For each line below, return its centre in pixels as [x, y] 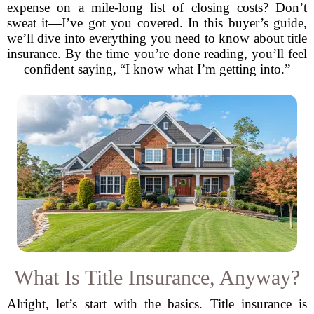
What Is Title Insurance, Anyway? [157, 277]
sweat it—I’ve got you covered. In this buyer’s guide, [157, 23]
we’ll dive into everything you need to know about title [157, 38]
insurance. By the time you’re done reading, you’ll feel [157, 54]
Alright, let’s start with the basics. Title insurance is [157, 304]
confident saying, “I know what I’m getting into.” [157, 69]
